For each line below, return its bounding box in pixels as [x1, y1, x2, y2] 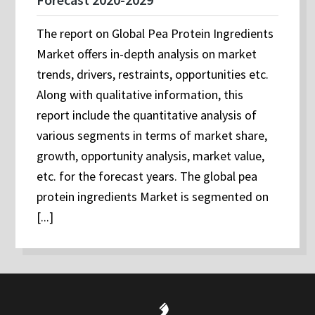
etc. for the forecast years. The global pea [37, 168, 258, 185]
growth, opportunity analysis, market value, [37, 148, 265, 165]
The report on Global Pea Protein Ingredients [37, 25, 274, 42]
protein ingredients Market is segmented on [37, 188, 269, 205]
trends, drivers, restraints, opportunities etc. [37, 66, 269, 83]
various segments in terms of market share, [37, 127, 268, 144]
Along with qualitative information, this [37, 86, 244, 103]
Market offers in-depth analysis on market [37, 46, 257, 63]
